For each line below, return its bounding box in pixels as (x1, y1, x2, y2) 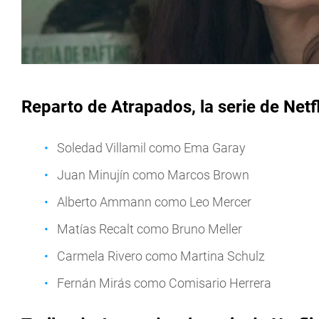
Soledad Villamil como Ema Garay (57, 140, 246, 155)
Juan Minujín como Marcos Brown (57, 167, 249, 182)
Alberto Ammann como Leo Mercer (57, 194, 251, 209)
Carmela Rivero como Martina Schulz (57, 248, 265, 263)
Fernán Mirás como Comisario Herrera (57, 275, 271, 291)
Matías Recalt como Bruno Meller (57, 221, 242, 236)
